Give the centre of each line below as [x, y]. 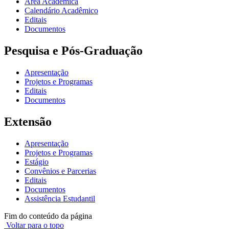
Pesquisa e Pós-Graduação [73, 50]
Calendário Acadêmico [61, 11]
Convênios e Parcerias [60, 171]
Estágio [37, 162]
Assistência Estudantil [60, 198]
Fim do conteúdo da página [48, 216]
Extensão [28, 121]
